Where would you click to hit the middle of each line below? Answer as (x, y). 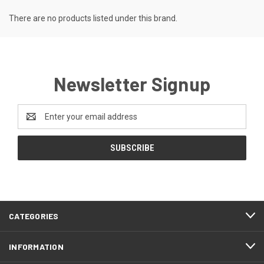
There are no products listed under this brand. (93, 18)
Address (33, 122)
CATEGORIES (34, 216)
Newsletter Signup (132, 83)
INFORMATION (36, 246)
